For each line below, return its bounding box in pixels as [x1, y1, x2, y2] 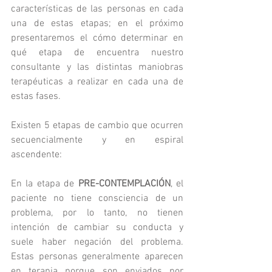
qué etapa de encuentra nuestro [11, 47, 183, 59]
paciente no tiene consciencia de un [11, 192, 183, 205]
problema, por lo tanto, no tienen [11, 207, 183, 220]
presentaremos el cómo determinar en [11, 32, 183, 45]
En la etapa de [11, 178, 78, 191]
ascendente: [11, 149, 62, 161]
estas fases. [11, 90, 61, 103]
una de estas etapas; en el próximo [11, 18, 183, 30]
